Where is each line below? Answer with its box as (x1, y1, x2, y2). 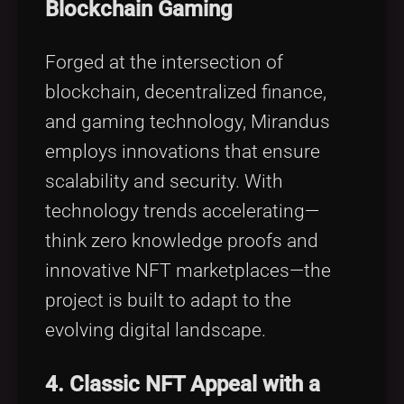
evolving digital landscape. (45, 318, 266, 341)
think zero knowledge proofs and (45, 229, 318, 252)
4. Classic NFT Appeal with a (45, 371, 320, 398)
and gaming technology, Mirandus (45, 110, 330, 133)
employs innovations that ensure (45, 140, 320, 162)
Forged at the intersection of (45, 50, 283, 73)
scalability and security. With (45, 170, 283, 192)
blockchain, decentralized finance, (45, 80, 326, 103)
